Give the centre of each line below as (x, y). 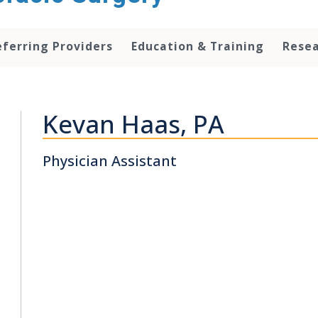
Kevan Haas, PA (134, 124)
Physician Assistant (110, 161)
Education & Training (198, 46)
